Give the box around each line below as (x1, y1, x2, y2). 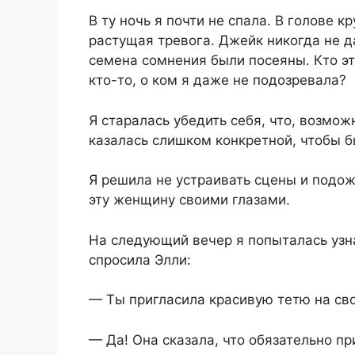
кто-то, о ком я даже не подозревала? (89, 72, 346, 89)
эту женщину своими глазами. (89, 192, 290, 208)
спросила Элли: (89, 251, 191, 268)
